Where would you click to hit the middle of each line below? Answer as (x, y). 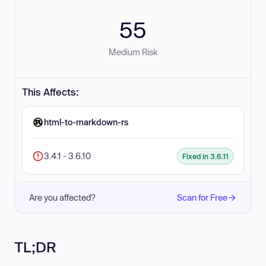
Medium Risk (133, 52)
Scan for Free (202, 197)
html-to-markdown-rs (86, 122)
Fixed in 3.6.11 (205, 156)
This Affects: (50, 92)
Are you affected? (62, 197)
